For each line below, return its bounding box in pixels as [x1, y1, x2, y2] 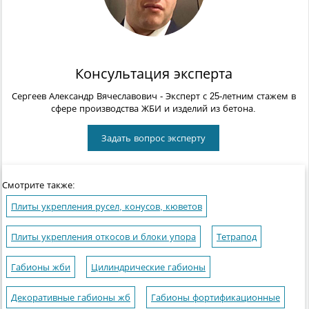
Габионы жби [11, 262, 70, 273]
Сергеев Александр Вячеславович [11, 91, 157, 102]
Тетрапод [217, 232, 257, 243]
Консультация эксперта [74, 66, 232, 82]
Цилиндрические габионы [91, 262, 206, 273]
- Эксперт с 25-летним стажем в [157, 91, 296, 102]
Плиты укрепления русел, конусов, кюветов [11, 201, 202, 212]
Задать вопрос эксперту [101, 133, 206, 144]
